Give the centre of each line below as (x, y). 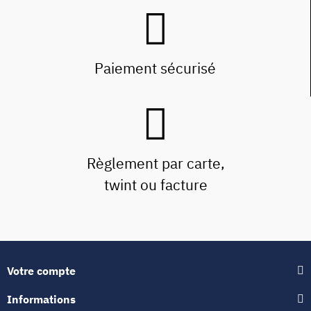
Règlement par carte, (155, 163)
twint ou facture (155, 184)
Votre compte (41, 270)
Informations (41, 299)
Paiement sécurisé (155, 68)
